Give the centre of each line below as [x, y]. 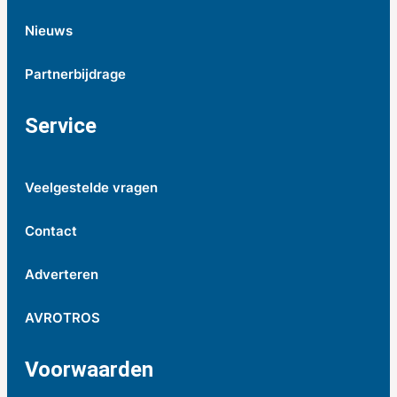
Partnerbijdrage [75, 74]
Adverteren [62, 274]
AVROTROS [62, 317]
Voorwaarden [89, 369]
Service [61, 125]
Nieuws [49, 30]
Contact [51, 230]
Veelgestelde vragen [91, 187]
